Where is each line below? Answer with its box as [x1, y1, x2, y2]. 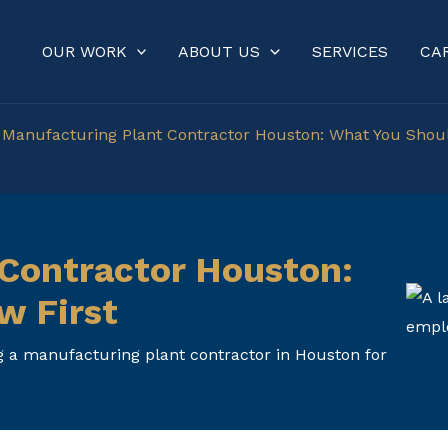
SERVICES [312, 41, 388, 61]
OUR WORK [41, 41, 127, 61]
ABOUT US [178, 41, 261, 61]
